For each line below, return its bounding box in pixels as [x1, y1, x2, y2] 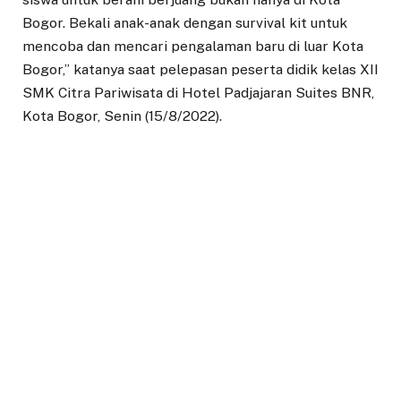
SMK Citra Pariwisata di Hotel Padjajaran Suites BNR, [22, 84, 374, 102]
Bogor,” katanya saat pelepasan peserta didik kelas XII [22, 61, 379, 79]
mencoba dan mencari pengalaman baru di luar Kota [22, 38, 363, 55]
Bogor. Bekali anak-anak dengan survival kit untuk [22, 14, 347, 32]
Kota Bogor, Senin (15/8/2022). [22, 107, 222, 125]
